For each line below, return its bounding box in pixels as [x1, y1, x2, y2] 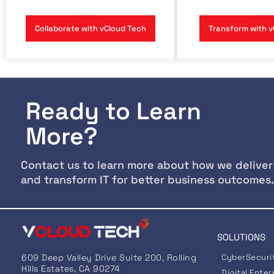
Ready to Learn [26, 96, 202, 126]
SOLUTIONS [217, 231, 266, 243]
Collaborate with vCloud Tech [34, 23, 146, 34]
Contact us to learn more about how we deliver [21, 158, 273, 172]
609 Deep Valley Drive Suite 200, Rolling [21, 251, 196, 263]
